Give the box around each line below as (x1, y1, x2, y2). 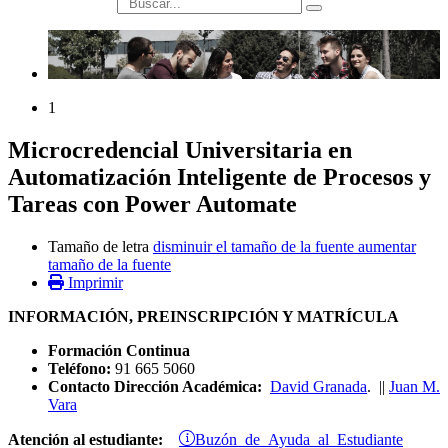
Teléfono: (48, 360, 111, 378)
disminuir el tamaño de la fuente (153, 238, 354, 256)
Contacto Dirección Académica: (48, 378, 270, 396)
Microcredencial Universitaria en (8, 137, 352, 164)
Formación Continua (48, 342, 190, 360)
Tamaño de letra (48, 238, 149, 256)
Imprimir (68, 274, 123, 292)
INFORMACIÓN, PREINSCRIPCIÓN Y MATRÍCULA (8, 308, 399, 326)
